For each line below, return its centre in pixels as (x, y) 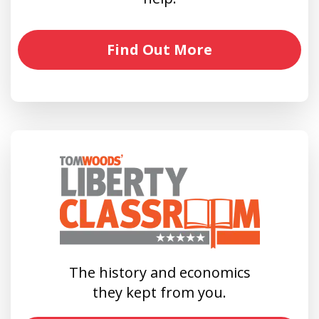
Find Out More (159, 49)
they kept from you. (159, 292)
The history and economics (159, 272)
